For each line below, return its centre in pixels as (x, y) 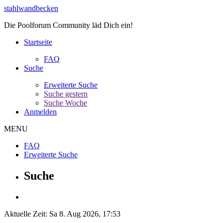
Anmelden (40, 112)
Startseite (38, 42)
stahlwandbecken (31, 8)
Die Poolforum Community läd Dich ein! (69, 25)
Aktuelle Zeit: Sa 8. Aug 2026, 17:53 (62, 214)
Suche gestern (66, 94)
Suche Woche (65, 103)
